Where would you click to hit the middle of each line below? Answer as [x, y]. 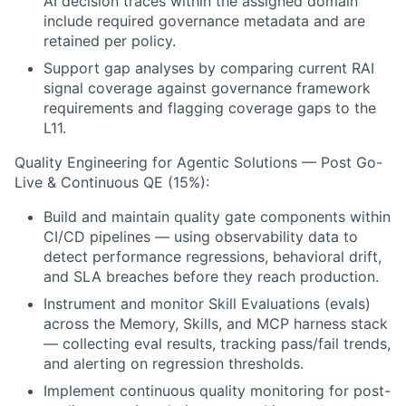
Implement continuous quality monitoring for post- [217, 391]
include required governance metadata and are [204, 21]
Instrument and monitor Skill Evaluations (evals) [207, 304]
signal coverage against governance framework [207, 88]
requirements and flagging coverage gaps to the [210, 108]
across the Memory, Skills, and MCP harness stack [216, 324]
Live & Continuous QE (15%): [112, 182]
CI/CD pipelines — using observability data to [201, 237]
